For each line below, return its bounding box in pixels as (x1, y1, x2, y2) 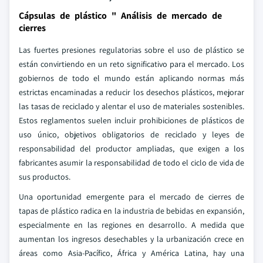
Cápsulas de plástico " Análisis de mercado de (19, 9, 222, 22)
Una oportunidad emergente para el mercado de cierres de (19, 191, 244, 202)
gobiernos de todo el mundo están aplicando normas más (19, 73, 244, 83)
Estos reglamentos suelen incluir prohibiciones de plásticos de (19, 115, 244, 126)
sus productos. (19, 171, 70, 182)
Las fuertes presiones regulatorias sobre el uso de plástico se (19, 45, 244, 55)
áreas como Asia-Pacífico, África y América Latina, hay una (19, 248, 244, 258)
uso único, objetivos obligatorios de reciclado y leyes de (19, 129, 244, 140)
